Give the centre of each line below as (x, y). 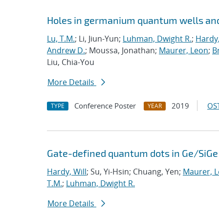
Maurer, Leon (184, 50)
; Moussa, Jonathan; (122, 50)
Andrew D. (66, 50)
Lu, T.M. (61, 39)
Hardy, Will (67, 172)
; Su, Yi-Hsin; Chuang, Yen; (135, 172)
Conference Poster (105, 106)
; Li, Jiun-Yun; (99, 39)
